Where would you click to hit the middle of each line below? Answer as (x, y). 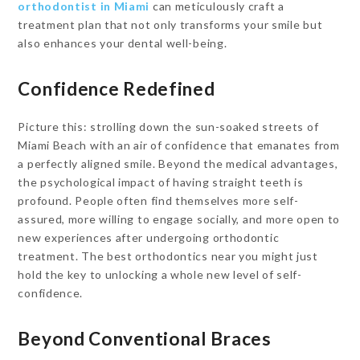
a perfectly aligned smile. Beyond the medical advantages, (178, 164)
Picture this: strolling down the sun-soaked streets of (168, 127)
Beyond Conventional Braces (145, 339)
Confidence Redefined (117, 89)
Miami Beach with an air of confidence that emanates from (179, 145)
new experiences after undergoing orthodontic (149, 237)
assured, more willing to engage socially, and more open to (179, 219)
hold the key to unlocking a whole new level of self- (160, 274)
